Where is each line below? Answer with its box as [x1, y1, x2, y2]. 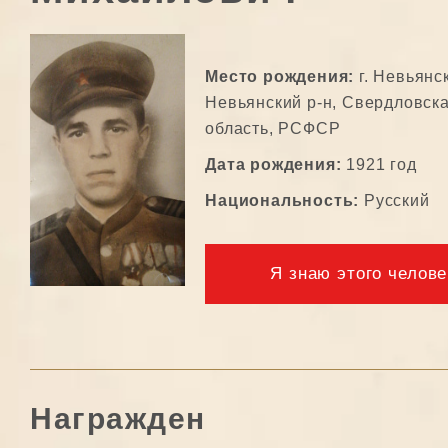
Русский [359, 192, 430, 209]
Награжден [30, 402, 206, 435]
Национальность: [205, 192, 360, 209]
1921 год [341, 156, 417, 173]
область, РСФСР [205, 120, 341, 137]
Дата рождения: [205, 156, 342, 173]
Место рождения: [205, 68, 355, 85]
